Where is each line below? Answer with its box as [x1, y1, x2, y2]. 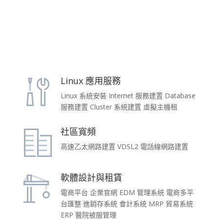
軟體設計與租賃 [60, 172, 122, 184]
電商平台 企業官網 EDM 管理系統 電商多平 [60, 188, 194, 197]
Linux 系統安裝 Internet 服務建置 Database [60, 91, 196, 101]
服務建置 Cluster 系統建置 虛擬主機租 [60, 102, 177, 112]
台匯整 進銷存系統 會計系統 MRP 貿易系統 [60, 199, 193, 209]
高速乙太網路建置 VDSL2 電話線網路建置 [60, 142, 188, 152]
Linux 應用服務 [60, 75, 121, 87]
